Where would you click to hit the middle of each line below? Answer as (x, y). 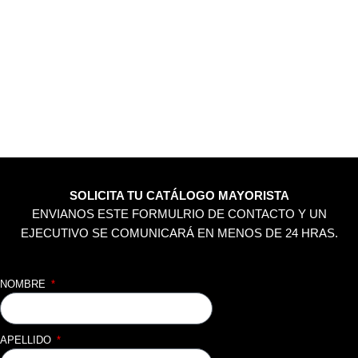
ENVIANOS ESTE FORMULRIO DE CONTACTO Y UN (179, 214)
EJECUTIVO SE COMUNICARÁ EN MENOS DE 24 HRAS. (179, 233)
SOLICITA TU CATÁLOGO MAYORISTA (179, 195)
